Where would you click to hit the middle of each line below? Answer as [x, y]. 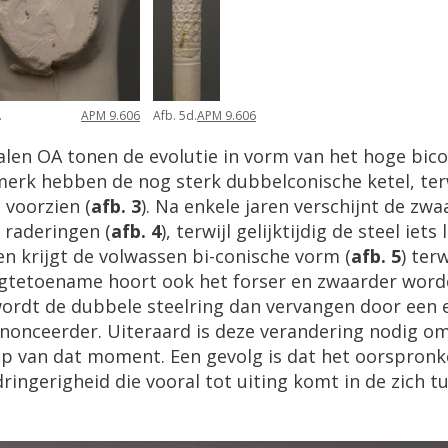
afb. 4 [136, 231]
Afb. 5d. [175, 116]
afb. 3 [116, 206]
